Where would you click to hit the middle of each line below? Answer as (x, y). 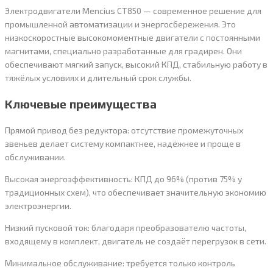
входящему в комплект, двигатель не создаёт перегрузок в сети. (136, 241)
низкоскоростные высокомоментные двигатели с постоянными (133, 38)
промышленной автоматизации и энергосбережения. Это (120, 24)
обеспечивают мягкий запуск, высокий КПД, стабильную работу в (136, 65)
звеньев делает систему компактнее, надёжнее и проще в (123, 144)
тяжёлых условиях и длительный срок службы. (98, 78)
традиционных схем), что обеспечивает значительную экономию (136, 193)
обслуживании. (35, 157)
